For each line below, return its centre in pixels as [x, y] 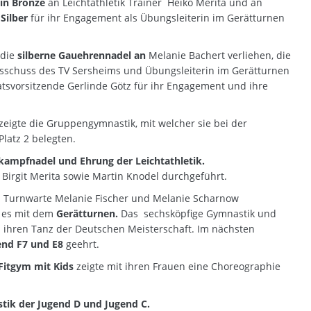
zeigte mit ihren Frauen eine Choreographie [177, 266]
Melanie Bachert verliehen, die [220, 55]
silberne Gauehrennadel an [83, 55]
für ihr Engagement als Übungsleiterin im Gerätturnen [158, 18]
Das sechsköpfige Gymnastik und [199, 213]
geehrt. [81, 244]
